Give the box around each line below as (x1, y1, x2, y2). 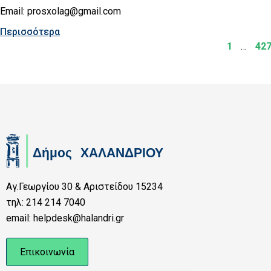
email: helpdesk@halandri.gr (6, 212, 124, 224)
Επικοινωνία (20, 246, 74, 258)
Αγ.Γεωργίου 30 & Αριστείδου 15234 (6, 180, 163, 192)
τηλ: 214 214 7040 (6, 196, 85, 208)
